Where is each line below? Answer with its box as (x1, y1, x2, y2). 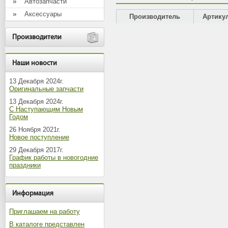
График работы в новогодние (9, 154, 98, 161)
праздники (9, 161, 41, 169)
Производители (12, 33, 62, 41)
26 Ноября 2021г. (9, 126, 61, 133)
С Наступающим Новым (9, 105, 83, 113)
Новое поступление (9, 133, 69, 141)
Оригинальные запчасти (9, 85, 83, 93)
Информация (12, 189, 53, 197)
